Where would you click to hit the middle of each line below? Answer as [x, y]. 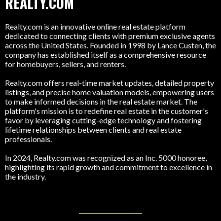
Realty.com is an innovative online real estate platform [95, 166]
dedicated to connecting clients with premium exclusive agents [110, 175]
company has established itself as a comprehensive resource [106, 194]
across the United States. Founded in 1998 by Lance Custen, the [110, 184]
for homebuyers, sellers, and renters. [65, 203]
